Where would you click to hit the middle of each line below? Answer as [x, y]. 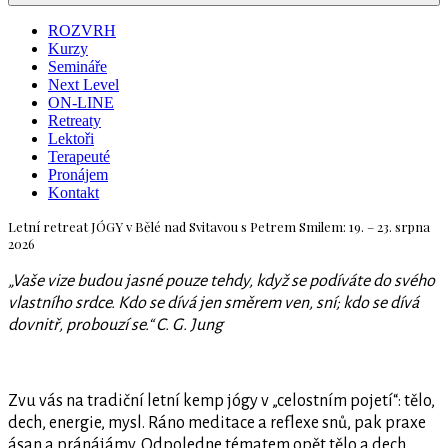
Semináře [77, 66]
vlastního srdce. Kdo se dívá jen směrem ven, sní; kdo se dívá [213, 303]
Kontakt [73, 192]
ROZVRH [82, 30]
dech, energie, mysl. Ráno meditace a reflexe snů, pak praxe [217, 423]
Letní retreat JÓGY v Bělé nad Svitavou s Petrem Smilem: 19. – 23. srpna [219, 226]
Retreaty [74, 120]
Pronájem [78, 174]
